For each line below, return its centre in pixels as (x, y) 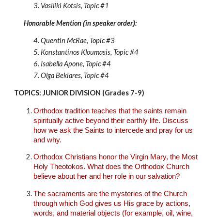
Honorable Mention (54, 23)
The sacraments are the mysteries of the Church (110, 194)
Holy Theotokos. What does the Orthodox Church (112, 167)
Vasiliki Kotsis (61, 5)
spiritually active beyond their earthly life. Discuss (111, 120)
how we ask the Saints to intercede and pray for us (113, 130)
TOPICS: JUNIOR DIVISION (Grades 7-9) (79, 93)
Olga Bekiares (61, 75)
